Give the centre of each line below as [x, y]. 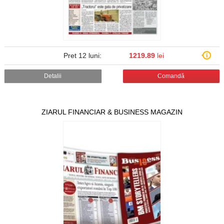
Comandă [171, 76]
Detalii [53, 76]
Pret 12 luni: [82, 56]
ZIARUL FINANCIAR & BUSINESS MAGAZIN [112, 112]
